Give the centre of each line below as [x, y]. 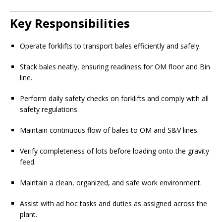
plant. [28, 214]
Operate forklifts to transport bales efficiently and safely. [110, 46]
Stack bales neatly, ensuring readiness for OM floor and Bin [115, 67]
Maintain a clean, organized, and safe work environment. [111, 183]
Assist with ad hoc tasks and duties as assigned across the [113, 203]
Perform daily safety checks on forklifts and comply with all [114, 98]
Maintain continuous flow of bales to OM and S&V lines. [109, 130]
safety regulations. [49, 109]
